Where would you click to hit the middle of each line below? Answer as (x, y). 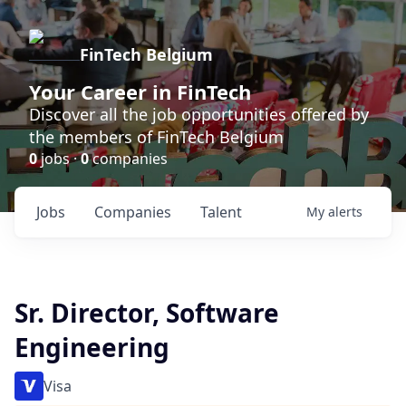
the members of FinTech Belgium (156, 137)
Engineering (92, 347)
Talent (221, 212)
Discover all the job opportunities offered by (199, 114)
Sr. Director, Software (147, 313)
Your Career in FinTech (140, 92)
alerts (345, 212)
